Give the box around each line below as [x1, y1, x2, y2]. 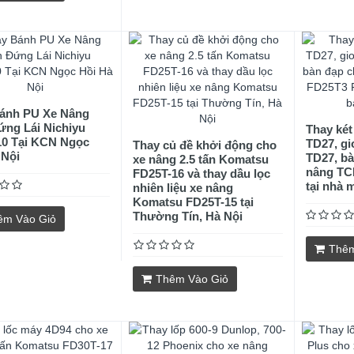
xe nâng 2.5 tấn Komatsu [133, 153, 269, 166]
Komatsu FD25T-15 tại [133, 195, 254, 209]
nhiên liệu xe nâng [133, 181, 234, 194]
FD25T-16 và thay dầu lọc [133, 167, 271, 180]
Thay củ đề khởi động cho [133, 138, 277, 152]
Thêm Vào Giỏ [156, 273, 229, 285]
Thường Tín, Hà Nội [133, 209, 243, 223]
